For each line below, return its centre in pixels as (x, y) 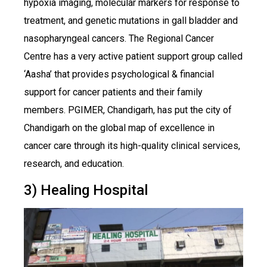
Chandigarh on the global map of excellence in (119, 128)
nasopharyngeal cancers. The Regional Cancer (119, 39)
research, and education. (74, 164)
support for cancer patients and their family (113, 92)
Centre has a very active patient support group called (133, 57)
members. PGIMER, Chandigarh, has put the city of (128, 110)
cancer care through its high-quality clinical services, (132, 146)
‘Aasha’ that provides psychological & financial (119, 74)
